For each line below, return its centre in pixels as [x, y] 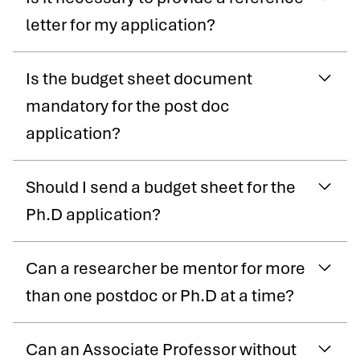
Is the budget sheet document [139, 78]
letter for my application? [121, 25]
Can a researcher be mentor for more [166, 268]
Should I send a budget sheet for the [161, 187]
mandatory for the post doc [128, 106]
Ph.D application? [93, 214]
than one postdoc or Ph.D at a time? [160, 295]
